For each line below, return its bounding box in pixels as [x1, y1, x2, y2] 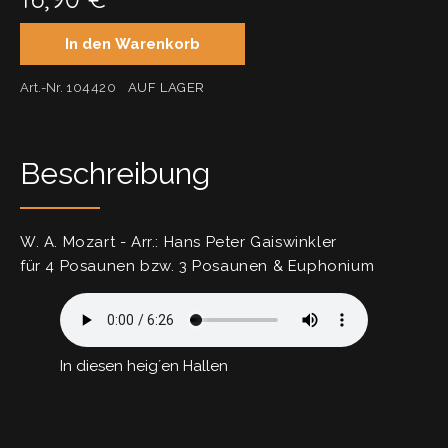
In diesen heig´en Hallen [60, 357, 228, 376]
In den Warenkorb [65, 35, 200, 54]
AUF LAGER [127, 80, 206, 96]
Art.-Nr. [20, 80, 66, 96]
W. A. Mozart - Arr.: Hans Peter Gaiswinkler [20, 233, 337, 252]
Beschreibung [20, 156, 210, 192]
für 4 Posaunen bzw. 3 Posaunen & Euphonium [20, 257, 375, 276]
